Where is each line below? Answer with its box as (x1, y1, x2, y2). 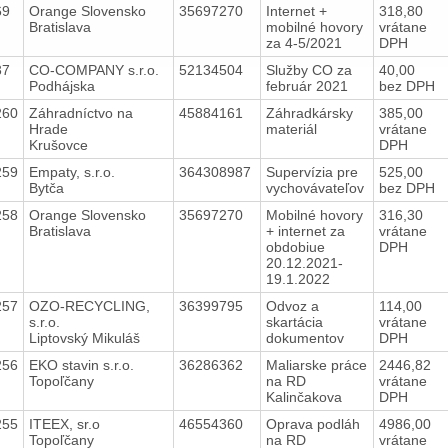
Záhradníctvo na (28, 104, 133, 121)
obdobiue (265, 238, 325, 255)
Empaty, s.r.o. (28, 163, 115, 180)
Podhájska (28, 77, 95, 94)
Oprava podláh (265, 415, 360, 432)
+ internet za (265, 222, 345, 239)
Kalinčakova (265, 388, 346, 405)
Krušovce (28, 136, 88, 153)
